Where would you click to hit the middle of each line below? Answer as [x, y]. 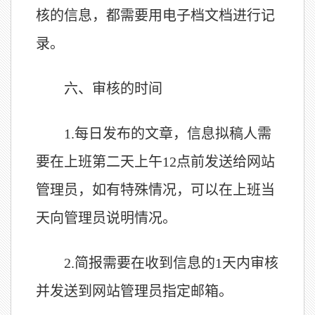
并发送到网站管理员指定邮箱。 [134, 291]
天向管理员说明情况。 [106, 218]
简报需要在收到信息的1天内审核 [176, 263]
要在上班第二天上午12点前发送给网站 [155, 162]
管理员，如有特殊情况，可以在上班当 [155, 190]
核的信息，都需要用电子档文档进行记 [155, 15]
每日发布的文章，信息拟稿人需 [173, 134]
